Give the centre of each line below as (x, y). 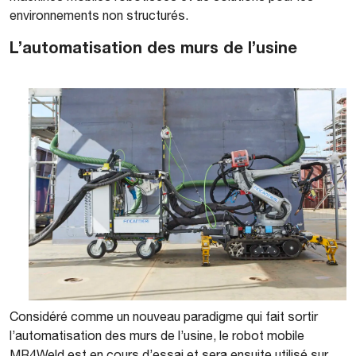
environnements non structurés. (99, 15)
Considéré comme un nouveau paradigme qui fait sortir (164, 316)
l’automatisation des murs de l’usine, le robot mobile (157, 335)
